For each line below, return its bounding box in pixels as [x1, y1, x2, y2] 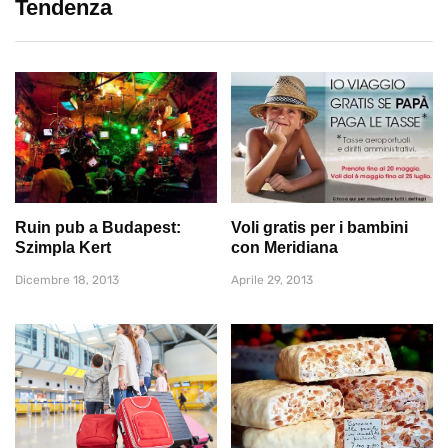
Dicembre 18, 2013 [15, 273, 119, 288]
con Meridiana [231, 239, 338, 257]
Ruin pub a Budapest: [15, 219, 181, 237]
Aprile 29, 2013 [231, 273, 313, 288]
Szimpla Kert [15, 239, 111, 257]
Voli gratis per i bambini [231, 219, 408, 237]
